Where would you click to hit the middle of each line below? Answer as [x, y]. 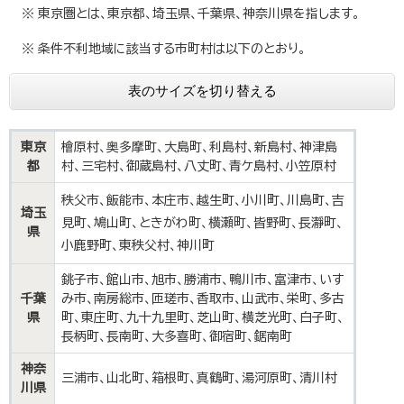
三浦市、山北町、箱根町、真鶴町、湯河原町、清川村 [199, 378]
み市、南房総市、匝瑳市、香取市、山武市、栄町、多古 [203, 299]
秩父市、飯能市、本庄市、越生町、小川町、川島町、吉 [203, 201]
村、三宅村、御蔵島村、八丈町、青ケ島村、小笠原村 [199, 166]
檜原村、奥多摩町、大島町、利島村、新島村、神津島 [199, 147]
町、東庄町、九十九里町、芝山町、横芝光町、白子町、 [203, 318]
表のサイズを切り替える [202, 91]
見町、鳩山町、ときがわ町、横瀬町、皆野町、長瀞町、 [202, 223]
